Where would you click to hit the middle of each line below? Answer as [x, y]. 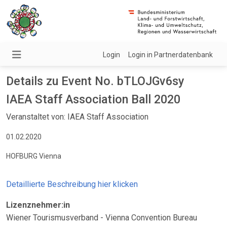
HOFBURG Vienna [34, 156]
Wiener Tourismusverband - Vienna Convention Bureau [102, 218]
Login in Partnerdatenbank [171, 55]
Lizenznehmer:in [38, 205]
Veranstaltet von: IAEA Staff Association [77, 117]
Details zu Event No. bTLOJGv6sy [95, 81]
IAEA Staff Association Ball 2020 [93, 99]
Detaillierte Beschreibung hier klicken [72, 184]
